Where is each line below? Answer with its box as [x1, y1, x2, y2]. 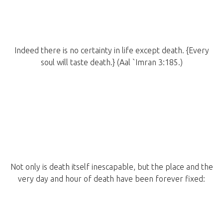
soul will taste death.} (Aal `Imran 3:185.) [40, 58, 183, 67]
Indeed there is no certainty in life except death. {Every [14, 46, 209, 55]
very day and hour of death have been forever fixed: [18, 174, 205, 184]
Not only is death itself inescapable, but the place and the [10, 162, 213, 172]
